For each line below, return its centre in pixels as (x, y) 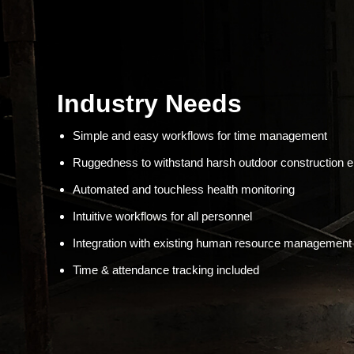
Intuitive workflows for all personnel (162, 216)
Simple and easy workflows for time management (200, 135)
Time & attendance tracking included (166, 269)
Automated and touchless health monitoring (184, 189)
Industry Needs (149, 103)
